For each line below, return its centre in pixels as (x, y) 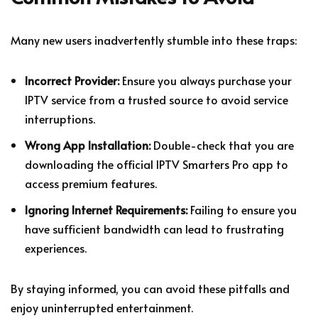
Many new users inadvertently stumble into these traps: (154, 39)
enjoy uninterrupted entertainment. (102, 307)
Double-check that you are (222, 144)
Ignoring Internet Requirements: (106, 209)
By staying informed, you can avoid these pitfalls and (150, 288)
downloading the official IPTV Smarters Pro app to (157, 164)
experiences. (56, 247)
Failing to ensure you (242, 209)
